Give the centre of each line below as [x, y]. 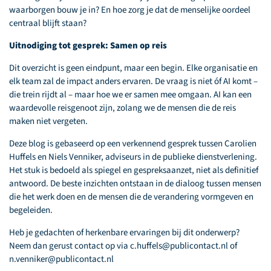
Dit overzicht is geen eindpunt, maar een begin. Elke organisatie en [133, 68]
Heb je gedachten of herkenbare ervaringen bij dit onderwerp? [124, 233]
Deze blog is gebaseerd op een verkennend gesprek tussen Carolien [133, 144]
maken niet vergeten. [48, 121]
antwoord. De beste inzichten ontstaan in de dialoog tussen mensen [135, 184]
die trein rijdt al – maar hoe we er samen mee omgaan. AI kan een [130, 95]
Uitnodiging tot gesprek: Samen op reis [88, 46]
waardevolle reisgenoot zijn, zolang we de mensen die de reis [122, 108]
